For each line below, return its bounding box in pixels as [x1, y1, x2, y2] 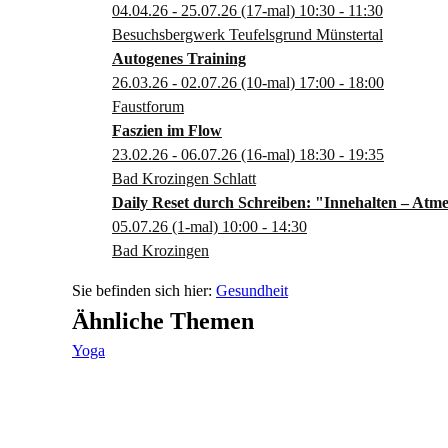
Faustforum [112, 98, 184, 115]
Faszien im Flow [112, 122, 222, 139]
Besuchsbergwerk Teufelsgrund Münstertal [112, 26, 383, 43]
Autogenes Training [112, 50, 246, 67]
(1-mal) [168, 218, 222, 235]
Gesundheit [216, 282, 288, 299]
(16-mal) [237, 146, 299, 163]
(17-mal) [237, 2, 299, 19]
